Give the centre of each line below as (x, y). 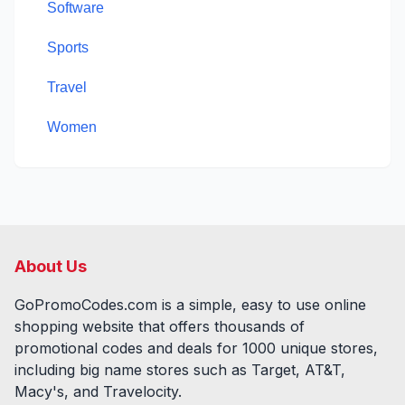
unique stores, (327, 348)
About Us (51, 266)
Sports (68, 47)
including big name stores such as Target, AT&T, (180, 370)
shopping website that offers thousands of (160, 326)
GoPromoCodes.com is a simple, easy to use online (190, 305)
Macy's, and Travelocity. (98, 391)
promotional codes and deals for (128, 348)
